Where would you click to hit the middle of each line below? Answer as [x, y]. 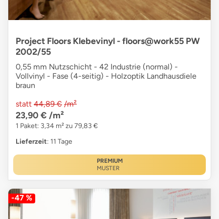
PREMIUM [109, 161]
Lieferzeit [31, 141]
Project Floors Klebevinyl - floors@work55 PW [108, 41]
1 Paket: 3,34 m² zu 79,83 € [57, 126]
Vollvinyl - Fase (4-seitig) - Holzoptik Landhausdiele [106, 76]
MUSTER [108, 168]
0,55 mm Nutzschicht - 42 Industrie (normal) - [97, 66]
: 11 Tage [60, 141]
